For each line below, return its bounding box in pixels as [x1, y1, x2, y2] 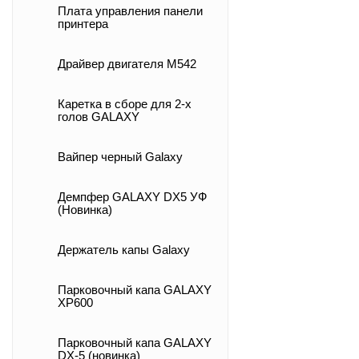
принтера [58, 18, 108, 30]
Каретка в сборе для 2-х [58, 98, 192, 111]
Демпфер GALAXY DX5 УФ [58, 191, 207, 204]
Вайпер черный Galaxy [58, 151, 183, 163]
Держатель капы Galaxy [58, 244, 190, 256]
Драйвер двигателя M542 [58, 58, 196, 71]
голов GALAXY [58, 111, 139, 123]
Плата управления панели [58, 5, 203, 18]
